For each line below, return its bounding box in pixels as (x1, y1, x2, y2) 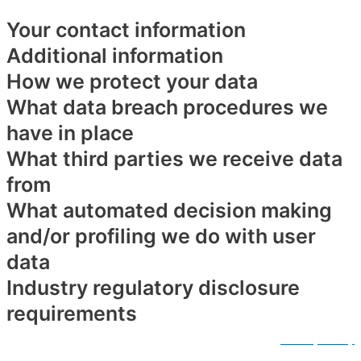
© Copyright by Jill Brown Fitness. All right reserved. (6, 333, 277, 346)
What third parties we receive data (6, 147, 342, 172)
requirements (6, 301, 137, 326)
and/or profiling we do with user (6, 224, 316, 249)
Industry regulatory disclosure (6, 276, 300, 301)
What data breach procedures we (6, 95, 328, 120)
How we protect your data (6, 69, 258, 94)
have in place (6, 121, 134, 146)
